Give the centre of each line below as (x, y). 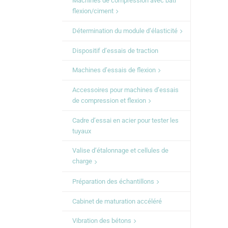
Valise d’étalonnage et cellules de (120, 151)
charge (82, 161)
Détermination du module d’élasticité (125, 31)
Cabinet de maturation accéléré (117, 201)
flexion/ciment (93, 11)
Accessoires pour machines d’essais (125, 90)
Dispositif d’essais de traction (115, 51)
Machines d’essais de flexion (114, 70)
